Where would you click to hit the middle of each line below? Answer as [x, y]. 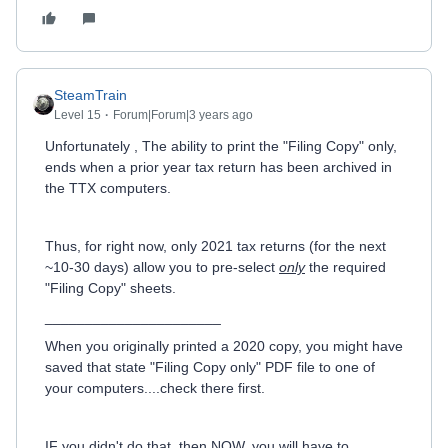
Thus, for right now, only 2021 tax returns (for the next [215, 245]
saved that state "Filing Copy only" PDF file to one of [210, 366]
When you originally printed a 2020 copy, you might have [224, 345]
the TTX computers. [108, 187]
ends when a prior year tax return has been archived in [218, 166]
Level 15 [77, 114]
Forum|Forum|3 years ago [183, 114]
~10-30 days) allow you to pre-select [162, 266]
